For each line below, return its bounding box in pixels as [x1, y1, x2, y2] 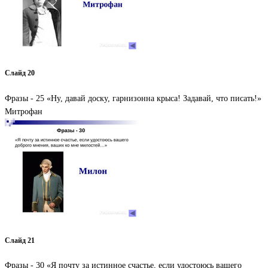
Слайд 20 [5, 69, 35, 78]
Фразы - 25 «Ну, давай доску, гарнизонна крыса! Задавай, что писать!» [5, 93, 261, 103]
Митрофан [5, 106, 42, 116]
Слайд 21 [5, 236, 35, 245]
